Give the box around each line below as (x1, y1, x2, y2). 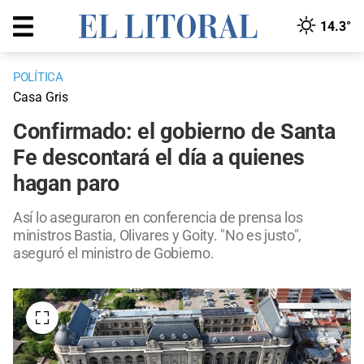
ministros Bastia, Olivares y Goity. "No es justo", (13, 227, 302, 245)
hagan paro (13, 171, 119, 197)
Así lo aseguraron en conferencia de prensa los (13, 209, 303, 227)
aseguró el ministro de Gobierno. (13, 245, 214, 262)
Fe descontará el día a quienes (13, 145, 305, 171)
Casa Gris (13, 89, 68, 106)
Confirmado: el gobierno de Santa (13, 119, 336, 145)
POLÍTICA (13, 70, 63, 85)
